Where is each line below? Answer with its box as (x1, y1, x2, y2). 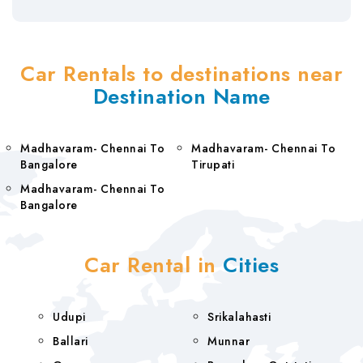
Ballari (53, 333, 88, 349)
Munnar (207, 333, 250, 349)
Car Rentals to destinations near (20, 58, 343, 89)
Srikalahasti (207, 309, 271, 325)
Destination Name (92, 81, 271, 112)
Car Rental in (84, 250, 223, 280)
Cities (223, 250, 279, 280)
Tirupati (191, 156, 234, 173)
